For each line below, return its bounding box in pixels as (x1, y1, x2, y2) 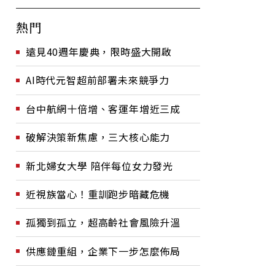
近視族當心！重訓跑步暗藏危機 (26, 186, 171, 201)
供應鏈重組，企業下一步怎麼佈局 (26, 243, 180, 258)
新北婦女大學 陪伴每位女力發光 (26, 158, 173, 173)
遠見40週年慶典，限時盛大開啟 (26, 44, 172, 59)
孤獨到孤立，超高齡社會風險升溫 (26, 215, 180, 230)
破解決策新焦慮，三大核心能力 (26, 130, 171, 145)
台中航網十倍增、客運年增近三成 (26, 101, 180, 116)
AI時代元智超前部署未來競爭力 (26, 72, 169, 88)
